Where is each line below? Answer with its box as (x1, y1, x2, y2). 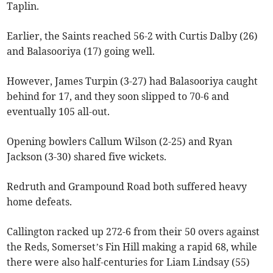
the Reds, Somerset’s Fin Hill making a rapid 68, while (7, 240, 258, 253)
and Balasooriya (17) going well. (7, 44, 155, 57)
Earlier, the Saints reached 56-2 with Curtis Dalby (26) (7, 29, 258, 42)
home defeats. (7, 195, 73, 208)
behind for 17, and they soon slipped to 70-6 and (7, 90, 230, 102)
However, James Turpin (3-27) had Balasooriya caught (7, 74, 258, 87)
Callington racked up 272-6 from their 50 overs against (7, 225, 260, 238)
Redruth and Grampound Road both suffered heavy (7, 180, 247, 193)
